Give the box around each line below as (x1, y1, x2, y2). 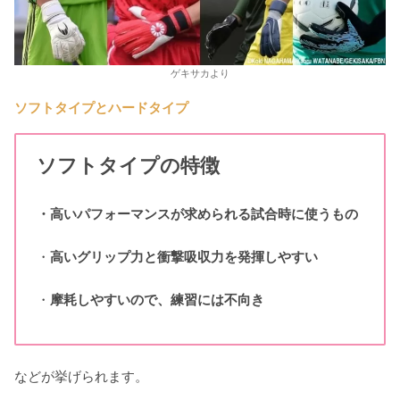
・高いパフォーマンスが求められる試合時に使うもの (36, 205, 358, 221)
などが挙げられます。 (14, 368, 148, 384)
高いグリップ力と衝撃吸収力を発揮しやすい (49, 248, 318, 264)
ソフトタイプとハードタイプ (14, 99, 188, 115)
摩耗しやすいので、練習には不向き (49, 291, 264, 307)
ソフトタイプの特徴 (36, 154, 220, 177)
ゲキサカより (171, 67, 229, 79)
